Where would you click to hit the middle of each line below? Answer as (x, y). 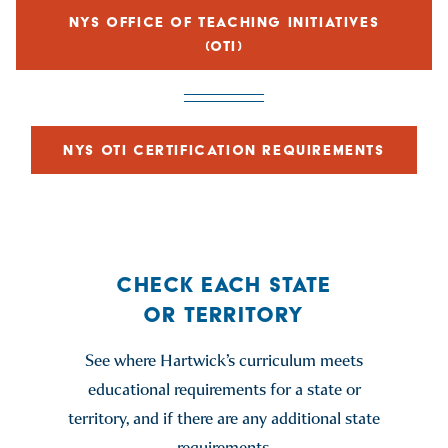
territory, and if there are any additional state (224, 418)
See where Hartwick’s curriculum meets (224, 360)
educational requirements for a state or (224, 389)
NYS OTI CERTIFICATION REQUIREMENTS (224, 149)
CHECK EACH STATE (224, 284)
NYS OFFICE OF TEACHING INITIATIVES (224, 21)
